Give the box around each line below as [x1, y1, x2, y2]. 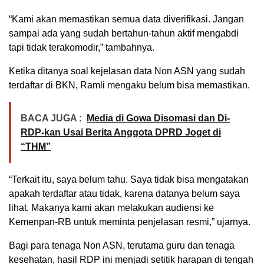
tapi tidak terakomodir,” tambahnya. [9, 42, 154, 53]
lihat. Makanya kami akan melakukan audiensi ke [9, 203, 214, 213]
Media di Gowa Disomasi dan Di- [87, 113, 230, 124]
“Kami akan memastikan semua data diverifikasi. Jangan [9, 14, 244, 25]
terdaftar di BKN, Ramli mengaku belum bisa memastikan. [9, 80, 250, 91]
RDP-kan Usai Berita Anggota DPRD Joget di [21, 127, 221, 138]
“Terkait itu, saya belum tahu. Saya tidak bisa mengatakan [9, 174, 249, 185]
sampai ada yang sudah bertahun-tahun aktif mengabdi [9, 28, 239, 39]
